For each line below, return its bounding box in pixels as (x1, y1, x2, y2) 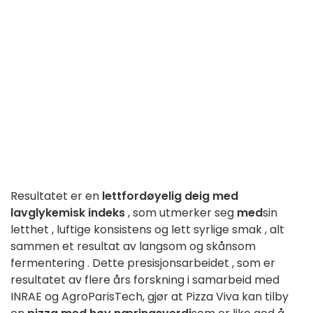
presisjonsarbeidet (127, 254, 232, 271)
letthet (10, 221, 52, 238)
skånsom (206, 238, 256, 254)
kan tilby (242, 288, 289, 305)
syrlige (194, 221, 232, 238)
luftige (57, 221, 94, 238)
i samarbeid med (187, 271, 279, 288)
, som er (232, 254, 275, 271)
